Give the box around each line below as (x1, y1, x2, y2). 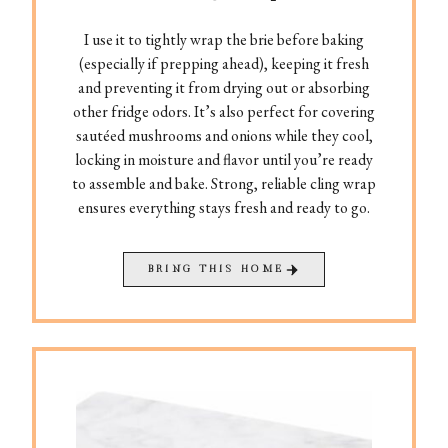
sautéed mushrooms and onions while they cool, (75, 125, 373, 147)
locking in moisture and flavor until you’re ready (75, 149, 373, 171)
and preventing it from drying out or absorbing (78, 77, 370, 99)
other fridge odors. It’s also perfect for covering (73, 101, 375, 123)
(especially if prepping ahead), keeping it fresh (79, 53, 369, 75)
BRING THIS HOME (147, 264, 285, 276)
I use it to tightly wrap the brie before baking (84, 29, 364, 51)
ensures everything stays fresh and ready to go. (78, 197, 370, 219)
